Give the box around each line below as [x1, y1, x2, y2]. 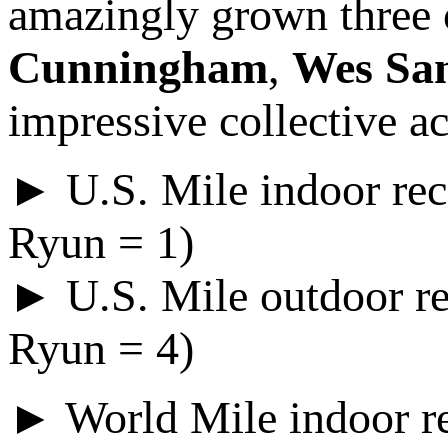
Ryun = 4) [8, 323, 194, 375]
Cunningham [8, 42, 268, 94]
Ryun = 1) [8, 217, 194, 269]
